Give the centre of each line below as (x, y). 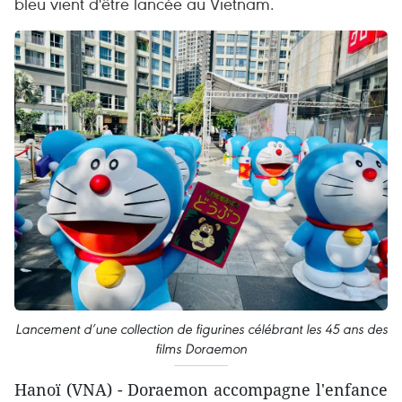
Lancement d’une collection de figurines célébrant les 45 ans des (201, 328)
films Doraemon (201, 348)
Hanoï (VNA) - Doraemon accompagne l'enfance (201, 389)
